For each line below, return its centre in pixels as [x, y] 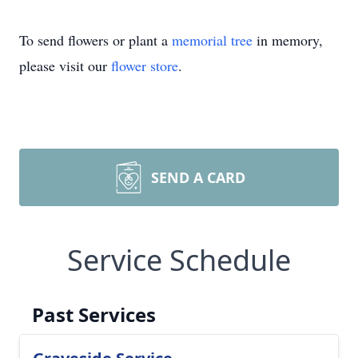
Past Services [94, 314]
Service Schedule [179, 260]
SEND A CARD [198, 177]
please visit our [65, 66]
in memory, [288, 40]
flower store [145, 66]
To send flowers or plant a [95, 40]
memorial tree [212, 40]
